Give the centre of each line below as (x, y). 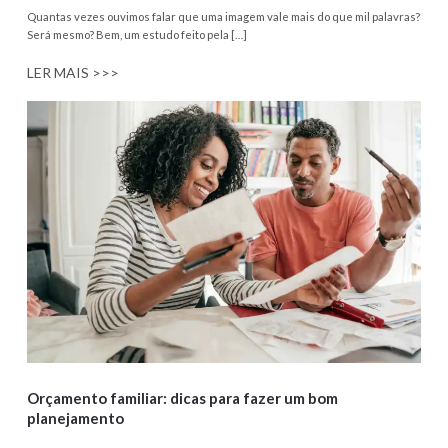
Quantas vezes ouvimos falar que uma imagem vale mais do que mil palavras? (224, 17)
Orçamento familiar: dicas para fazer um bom (183, 398)
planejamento (76, 418)
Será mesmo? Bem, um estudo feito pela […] (137, 35)
